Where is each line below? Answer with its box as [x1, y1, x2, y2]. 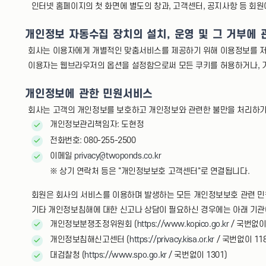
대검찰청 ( [50, 251, 85, 260]
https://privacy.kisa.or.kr [129, 235, 215, 245]
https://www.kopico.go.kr [137, 219, 229, 229]
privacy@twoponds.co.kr [74, 151, 161, 160]
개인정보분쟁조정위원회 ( [50, 219, 137, 229]
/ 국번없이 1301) [166, 251, 227, 260]
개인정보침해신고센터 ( [50, 235, 129, 245]
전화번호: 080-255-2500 [50, 135, 136, 145]
